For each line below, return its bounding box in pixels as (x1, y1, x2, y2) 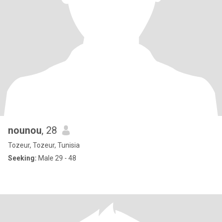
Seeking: (8, 154, 37, 162)
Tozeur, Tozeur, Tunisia (8, 141, 80, 149)
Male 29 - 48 (37, 154, 76, 162)
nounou (8, 124, 42, 136)
